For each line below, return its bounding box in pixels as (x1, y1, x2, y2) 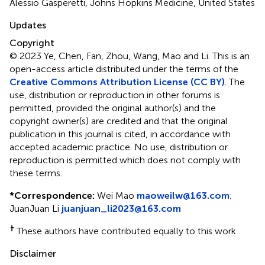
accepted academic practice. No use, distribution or (9, 141, 228, 153)
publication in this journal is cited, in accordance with (9, 128, 231, 140)
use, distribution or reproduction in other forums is (9, 89, 220, 101)
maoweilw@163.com (137, 189, 230, 201)
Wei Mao (95, 189, 137, 201)
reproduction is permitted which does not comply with (9, 154, 241, 166)
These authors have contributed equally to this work (14, 225, 236, 237)
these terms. (9, 167, 62, 179)
